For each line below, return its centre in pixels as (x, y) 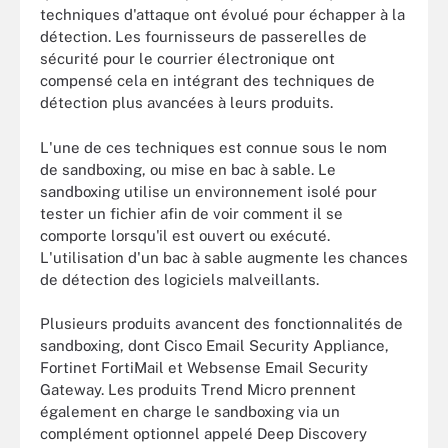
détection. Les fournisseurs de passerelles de (203, 36)
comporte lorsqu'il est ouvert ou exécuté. (185, 235)
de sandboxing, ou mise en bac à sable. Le (188, 169)
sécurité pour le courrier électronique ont (187, 58)
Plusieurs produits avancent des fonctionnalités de (221, 323)
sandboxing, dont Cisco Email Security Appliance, (214, 345)
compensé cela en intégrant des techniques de (207, 80)
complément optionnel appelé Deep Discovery (203, 433)
